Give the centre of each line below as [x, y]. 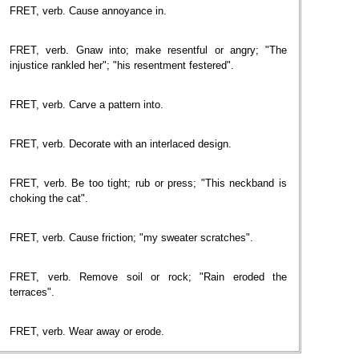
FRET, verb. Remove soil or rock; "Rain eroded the [148, 277]
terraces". [32, 292]
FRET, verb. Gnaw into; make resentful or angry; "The [148, 50]
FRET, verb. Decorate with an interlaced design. [121, 144]
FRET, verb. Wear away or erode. [87, 331]
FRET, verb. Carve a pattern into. [87, 105]
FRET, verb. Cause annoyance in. [88, 11]
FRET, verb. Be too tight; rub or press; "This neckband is [148, 183]
